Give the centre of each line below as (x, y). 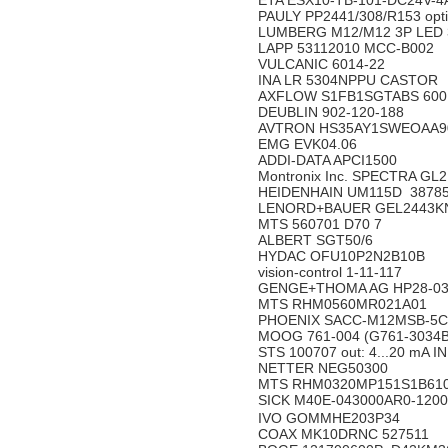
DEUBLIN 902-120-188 (333, 112)
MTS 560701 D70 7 (322, 224)
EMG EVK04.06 (309, 144)
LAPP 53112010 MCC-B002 (346, 48)
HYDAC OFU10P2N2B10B (343, 256)
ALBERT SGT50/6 (317, 240)
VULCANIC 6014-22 (323, 64)
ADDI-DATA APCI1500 (329, 160)
